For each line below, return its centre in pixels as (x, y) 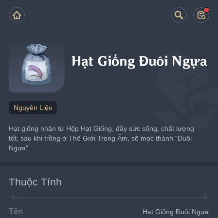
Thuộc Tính (36, 182)
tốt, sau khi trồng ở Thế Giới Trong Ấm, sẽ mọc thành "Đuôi (100, 138)
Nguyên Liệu (33, 108)
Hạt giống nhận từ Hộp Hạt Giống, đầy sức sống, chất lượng (102, 128)
